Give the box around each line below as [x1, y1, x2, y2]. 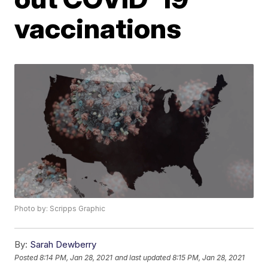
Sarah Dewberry [30, 239, 97, 251]
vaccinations [14, 11, 182, 45]
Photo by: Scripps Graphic [14, 204, 106, 214]
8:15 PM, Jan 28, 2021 [172, 252, 245, 262]
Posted [14, 252, 40, 262]
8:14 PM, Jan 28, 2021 [39, 252, 113, 262]
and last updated [115, 252, 171, 262]
